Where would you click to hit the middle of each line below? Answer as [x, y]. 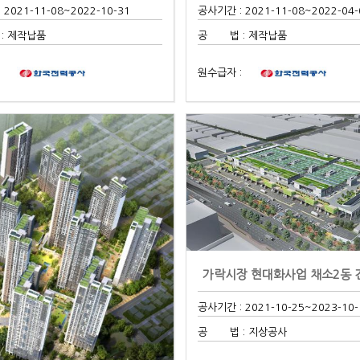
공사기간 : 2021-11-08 [252, 10]
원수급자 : [220, 72]
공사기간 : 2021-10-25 [252, 307]
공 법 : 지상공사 [243, 332]
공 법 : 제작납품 [243, 35]
